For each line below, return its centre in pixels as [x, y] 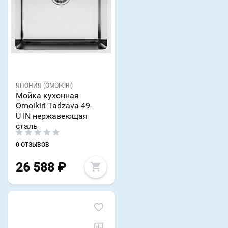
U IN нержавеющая [52, 116]
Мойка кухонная [47, 95]
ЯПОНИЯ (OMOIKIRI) [44, 85]
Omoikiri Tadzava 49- [54, 105]
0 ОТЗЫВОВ [33, 144]
